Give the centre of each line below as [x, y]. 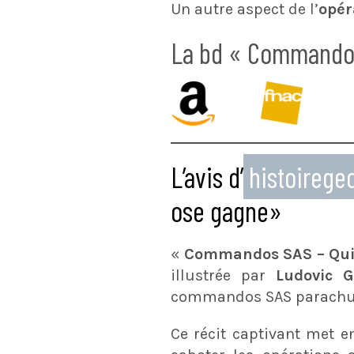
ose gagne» [226, 211]
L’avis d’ [207, 177]
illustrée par [224, 275]
